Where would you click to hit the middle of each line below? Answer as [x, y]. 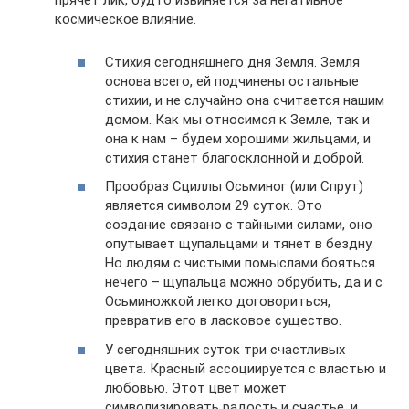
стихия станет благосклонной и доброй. [235, 157]
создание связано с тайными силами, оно [239, 225]
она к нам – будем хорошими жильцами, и [238, 138]
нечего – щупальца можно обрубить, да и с [244, 282]
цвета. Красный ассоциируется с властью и [246, 368]
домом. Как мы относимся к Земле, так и [237, 119]
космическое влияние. [126, 19]
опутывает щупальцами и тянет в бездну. [239, 244]
